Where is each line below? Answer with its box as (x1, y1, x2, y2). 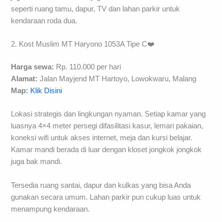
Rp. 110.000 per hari (54, 63, 121, 71)
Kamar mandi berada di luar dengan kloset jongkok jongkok (11, 146, 202, 154)
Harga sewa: (11, 63, 55, 71)
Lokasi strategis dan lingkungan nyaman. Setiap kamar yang (11, 110, 206, 118)
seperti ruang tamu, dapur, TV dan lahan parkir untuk (11, 4, 180, 13)
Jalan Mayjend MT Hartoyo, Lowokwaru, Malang (38, 75, 197, 83)
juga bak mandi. (11, 158, 62, 166)
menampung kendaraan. (11, 205, 90, 213)
